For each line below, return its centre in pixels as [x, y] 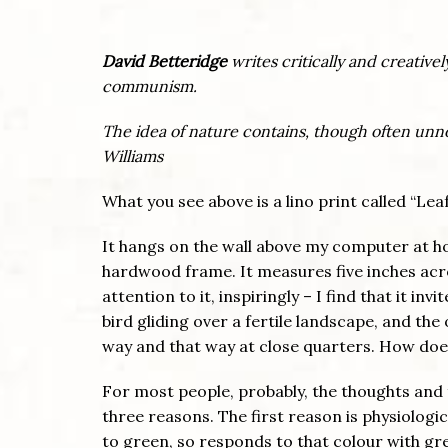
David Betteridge [166, 61]
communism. [149, 86]
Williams [132, 156]
